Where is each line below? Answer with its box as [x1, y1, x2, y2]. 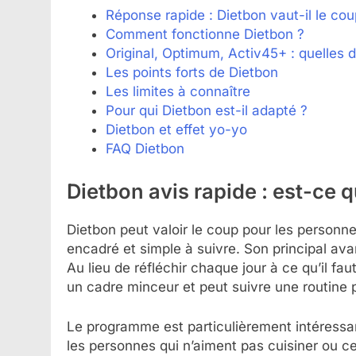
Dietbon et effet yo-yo [105, 122, 247, 138]
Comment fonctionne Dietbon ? [105, 26, 304, 43]
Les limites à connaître [105, 83, 250, 100]
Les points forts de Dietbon [105, 64, 278, 81]
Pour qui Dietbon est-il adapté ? [105, 103, 308, 119]
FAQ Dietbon [105, 141, 184, 157]
